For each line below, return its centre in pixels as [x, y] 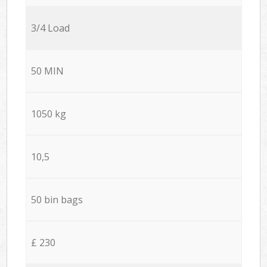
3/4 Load [50, 28]
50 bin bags [57, 199]
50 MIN [47, 71]
